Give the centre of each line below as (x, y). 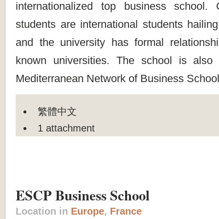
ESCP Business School (83, 195)
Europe (88, 211)
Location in (43, 211)
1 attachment (66, 128)
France (126, 211)
